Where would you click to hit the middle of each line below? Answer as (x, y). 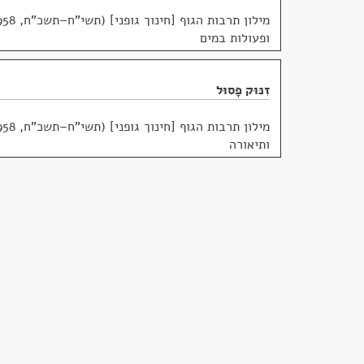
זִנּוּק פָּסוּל (243, 90)
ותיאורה (249, 145)
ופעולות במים (235, 38)
